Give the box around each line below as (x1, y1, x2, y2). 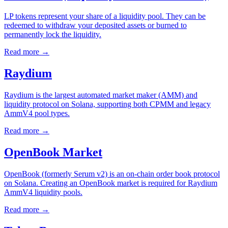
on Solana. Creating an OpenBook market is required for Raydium (4, 178, 217, 187)
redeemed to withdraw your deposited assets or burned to (4, 21, 187, 30)
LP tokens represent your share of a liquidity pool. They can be (4, 12, 206, 21)
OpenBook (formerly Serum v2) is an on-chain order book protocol (4, 169, 220, 178)
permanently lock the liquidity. (4, 30, 101, 39)
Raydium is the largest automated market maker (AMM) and (4, 91, 197, 99)
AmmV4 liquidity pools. (4, 187, 82, 196)
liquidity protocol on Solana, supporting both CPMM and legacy (4, 100, 211, 108)
